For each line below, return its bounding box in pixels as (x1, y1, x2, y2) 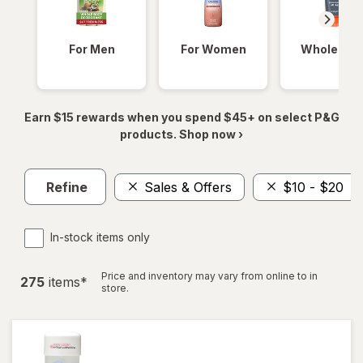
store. (101, 282, 129, 294)
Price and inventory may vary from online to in (101, 270, 318, 282)
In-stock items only (50, 230, 150, 244)
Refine (46, 178, 88, 195)
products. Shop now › (120, 127, 243, 141)
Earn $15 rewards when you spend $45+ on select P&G (23, 110, 340, 124)
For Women (180, 42, 246, 56)
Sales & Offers (144, 178, 232, 195)
